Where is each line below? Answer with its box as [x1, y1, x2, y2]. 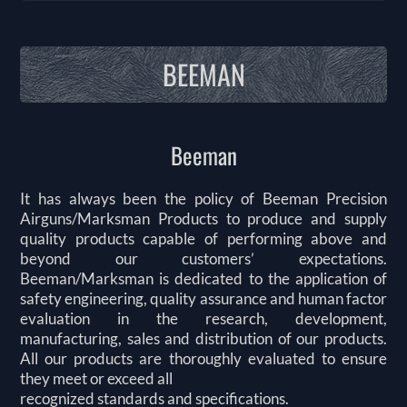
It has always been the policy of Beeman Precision [20, 188, 387, 208]
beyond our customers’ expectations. [20, 248, 387, 268]
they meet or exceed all [20, 368, 174, 388]
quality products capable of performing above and [20, 228, 387, 248]
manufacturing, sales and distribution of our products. [20, 328, 387, 348]
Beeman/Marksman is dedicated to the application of [20, 268, 387, 288]
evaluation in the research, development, [20, 308, 387, 328]
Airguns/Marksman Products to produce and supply [20, 208, 387, 228]
